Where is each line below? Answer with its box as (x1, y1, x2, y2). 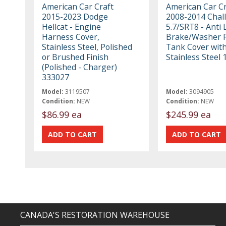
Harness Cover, (42, 31, 100, 42)
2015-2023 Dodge (42, 11, 108, 22)
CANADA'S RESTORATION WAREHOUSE (20, 209, 170, 221)
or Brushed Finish (42, 51, 109, 63)
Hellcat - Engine (42, 21, 101, 32)
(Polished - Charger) (42, 61, 118, 73)
